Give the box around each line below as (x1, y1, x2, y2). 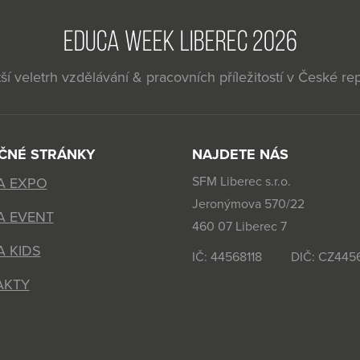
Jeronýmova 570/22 (192, 196, 305, 213)
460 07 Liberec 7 (192, 219, 287, 235)
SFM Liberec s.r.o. (192, 174, 291, 190)
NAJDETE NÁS (192, 145, 288, 164)
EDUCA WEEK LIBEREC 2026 (63, 25, 297, 57)
